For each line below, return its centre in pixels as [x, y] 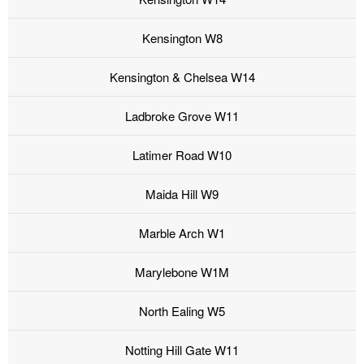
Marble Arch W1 [182, 233]
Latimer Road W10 [182, 155]
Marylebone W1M [182, 272]
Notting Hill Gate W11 [182, 350]
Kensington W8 [182, 38]
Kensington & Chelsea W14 [182, 77]
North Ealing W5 [182, 311]
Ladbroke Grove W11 [182, 116]
